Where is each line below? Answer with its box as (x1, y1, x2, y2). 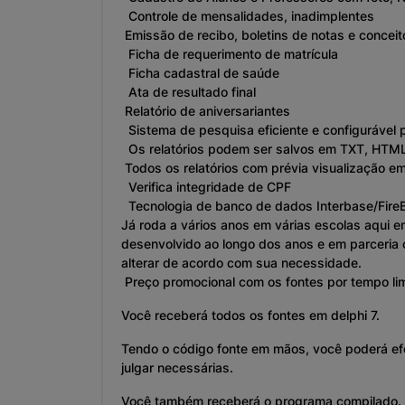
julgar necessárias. (121, 360, 233, 376)
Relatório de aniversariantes (121, 103, 290, 119)
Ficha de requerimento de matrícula (121, 46, 338, 62)
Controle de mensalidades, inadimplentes (121, 8, 374, 24)
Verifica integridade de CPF (121, 179, 291, 195)
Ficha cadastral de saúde (121, 65, 279, 81)
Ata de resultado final (121, 84, 256, 100)
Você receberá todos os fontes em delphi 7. (121, 307, 380, 324)
